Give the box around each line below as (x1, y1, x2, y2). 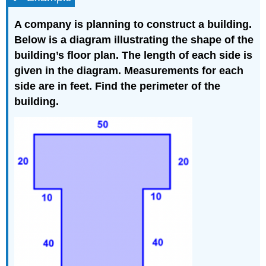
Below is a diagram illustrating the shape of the (14, 34, 254, 46)
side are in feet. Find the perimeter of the (14, 80, 221, 93)
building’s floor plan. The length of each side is (14, 49, 253, 62)
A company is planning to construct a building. (14, 18, 252, 31)
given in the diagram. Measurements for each (14, 65, 244, 77)
